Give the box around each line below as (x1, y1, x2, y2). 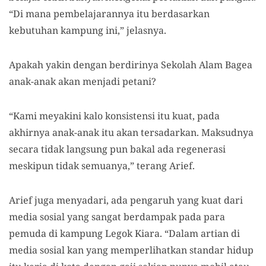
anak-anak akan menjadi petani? (9, 74, 156, 88)
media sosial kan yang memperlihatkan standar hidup (9, 243, 254, 256)
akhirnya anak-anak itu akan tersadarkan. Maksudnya (9, 125, 254, 139)
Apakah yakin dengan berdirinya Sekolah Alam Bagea (9, 58, 252, 71)
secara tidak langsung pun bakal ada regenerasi (9, 142, 226, 156)
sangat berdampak (91, 210, 179, 223)
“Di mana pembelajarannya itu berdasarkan (9, 7, 210, 20)
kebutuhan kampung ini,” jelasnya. (9, 23, 169, 37)
